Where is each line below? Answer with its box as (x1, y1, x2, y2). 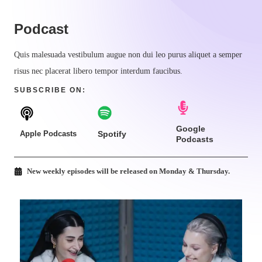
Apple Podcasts (20, 129, 77, 138)
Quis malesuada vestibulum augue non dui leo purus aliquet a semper (14, 50, 242, 59)
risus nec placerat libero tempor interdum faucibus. (14, 67, 182, 75)
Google (175, 124, 205, 133)
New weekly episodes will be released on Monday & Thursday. (27, 167, 230, 175)
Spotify (98, 129, 127, 139)
